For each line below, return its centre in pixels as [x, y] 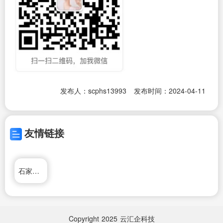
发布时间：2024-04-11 [170, 90]
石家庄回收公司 [36, 170]
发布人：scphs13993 [93, 90]
